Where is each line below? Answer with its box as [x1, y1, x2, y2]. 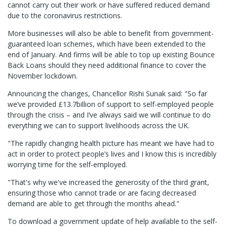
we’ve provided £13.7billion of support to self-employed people [8, 99, 214, 109]
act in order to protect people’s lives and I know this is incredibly [8, 149, 216, 159]
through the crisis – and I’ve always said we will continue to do [8, 110, 211, 120]
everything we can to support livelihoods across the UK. [8, 121, 190, 131]
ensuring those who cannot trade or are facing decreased [8, 188, 196, 198]
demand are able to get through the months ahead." [8, 199, 179, 209]
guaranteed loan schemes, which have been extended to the [8, 39, 206, 49]
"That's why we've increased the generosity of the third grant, [8, 177, 209, 187]
